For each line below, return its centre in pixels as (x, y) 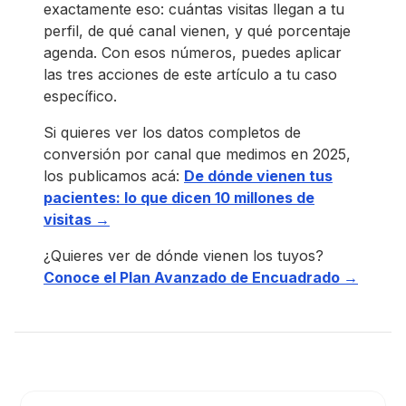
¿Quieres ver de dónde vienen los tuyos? (184, 255)
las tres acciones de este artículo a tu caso (190, 74)
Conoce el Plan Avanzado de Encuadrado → (201, 277)
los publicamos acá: (114, 175)
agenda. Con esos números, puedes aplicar (193, 52)
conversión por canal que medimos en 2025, (197, 154)
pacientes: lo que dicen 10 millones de (179, 197)
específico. (80, 96)
